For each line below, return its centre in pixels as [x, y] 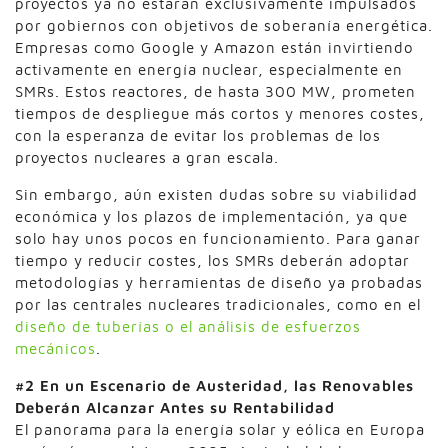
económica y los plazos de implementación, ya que [211, 216]
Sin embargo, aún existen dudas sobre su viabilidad [216, 194]
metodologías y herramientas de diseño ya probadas [219, 282]
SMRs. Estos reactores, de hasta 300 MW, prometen [215, 91]
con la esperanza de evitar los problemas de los [198, 135]
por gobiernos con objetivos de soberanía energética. [224, 25]
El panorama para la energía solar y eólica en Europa [220, 429]
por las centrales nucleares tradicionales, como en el [218, 304]
